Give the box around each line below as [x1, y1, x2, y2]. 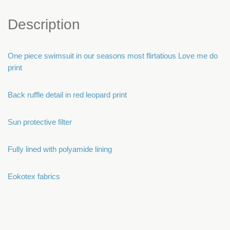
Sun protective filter [8, 118, 72, 127]
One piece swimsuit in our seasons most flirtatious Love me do [8, 51, 218, 61]
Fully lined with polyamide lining [8, 145, 112, 154]
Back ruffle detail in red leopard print [8, 90, 127, 100]
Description [8, 16, 80, 33]
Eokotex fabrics [8, 172, 60, 181]
